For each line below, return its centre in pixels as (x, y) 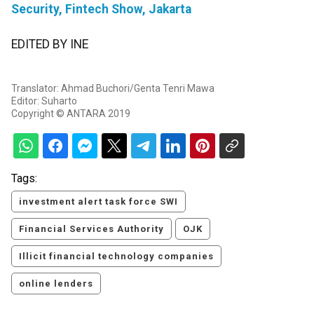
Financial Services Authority (91, 229)
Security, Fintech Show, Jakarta (101, 9)
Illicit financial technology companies (116, 257)
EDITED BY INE (50, 45)
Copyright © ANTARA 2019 (71, 114)
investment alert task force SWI (98, 202)
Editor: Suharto (44, 101)
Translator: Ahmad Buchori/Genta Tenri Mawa (113, 89)
